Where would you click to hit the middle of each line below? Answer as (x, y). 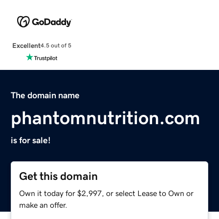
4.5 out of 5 (56, 46)
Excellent (26, 45)
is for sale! (31, 140)
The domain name (45, 95)
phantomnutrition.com (106, 118)
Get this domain (59, 176)
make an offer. (44, 205)
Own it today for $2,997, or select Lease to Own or (107, 193)
